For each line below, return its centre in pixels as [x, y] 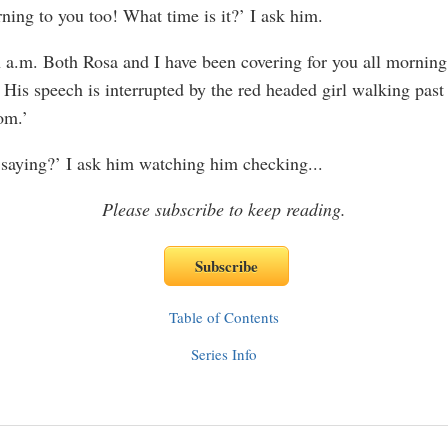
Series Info [224, 354]
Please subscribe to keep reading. [224, 209]
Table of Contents [224, 317]
